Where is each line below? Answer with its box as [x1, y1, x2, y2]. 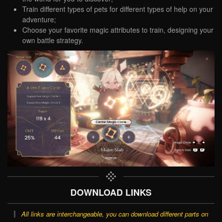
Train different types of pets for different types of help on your [22, 3, 213, 14]
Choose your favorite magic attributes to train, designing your [22, 24, 214, 35]
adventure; [22, 14, 56, 24]
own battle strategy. [22, 35, 83, 45]
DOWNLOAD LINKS [70, 185, 152, 198]
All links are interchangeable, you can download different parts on [21, 209, 208, 219]
